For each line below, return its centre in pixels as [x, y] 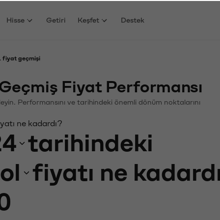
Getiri [56, 19]
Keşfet [89, 19]
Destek [133, 19]
